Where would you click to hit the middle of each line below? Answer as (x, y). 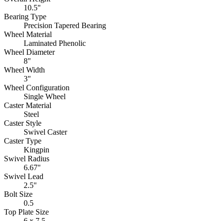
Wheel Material (28, 34)
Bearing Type (25, 16)
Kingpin (37, 149)
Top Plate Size (26, 212)
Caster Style (23, 123)
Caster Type (23, 141)
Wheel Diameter (29, 52)
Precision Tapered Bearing (65, 25)
